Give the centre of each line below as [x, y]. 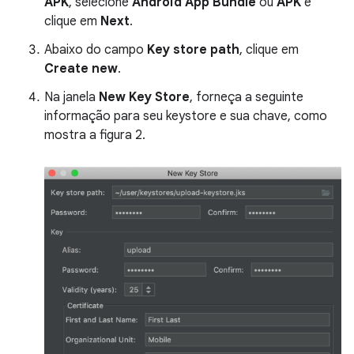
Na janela [72, 97]
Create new [81, 68]
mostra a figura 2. [95, 135]
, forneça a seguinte [247, 97]
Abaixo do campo [96, 49]
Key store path [193, 49]
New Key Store [144, 97]
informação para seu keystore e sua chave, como [186, 116]
